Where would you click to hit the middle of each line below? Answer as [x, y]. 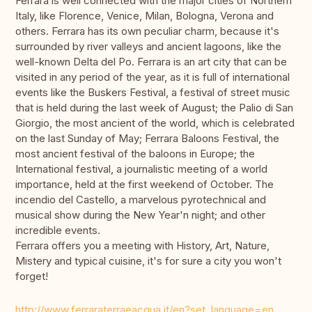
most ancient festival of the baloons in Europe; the [135, 154]
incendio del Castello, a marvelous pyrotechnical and [141, 200]
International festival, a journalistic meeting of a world [141, 169]
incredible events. [58, 231]
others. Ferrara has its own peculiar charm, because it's [147, 31]
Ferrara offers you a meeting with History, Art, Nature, [142, 246]
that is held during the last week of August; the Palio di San [154, 108]
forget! [32, 276]
